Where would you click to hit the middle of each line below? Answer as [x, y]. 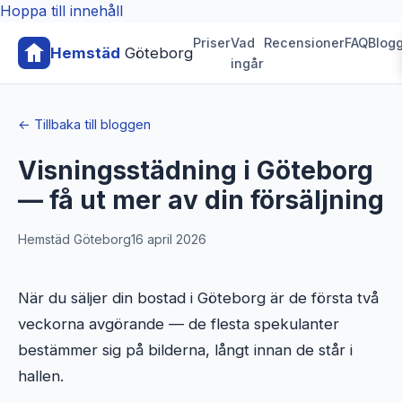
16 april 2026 [169, 239]
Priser [212, 43]
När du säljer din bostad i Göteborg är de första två [198, 298]
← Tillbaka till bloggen [84, 124]
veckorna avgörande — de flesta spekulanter [179, 324]
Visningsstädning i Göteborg [196, 170]
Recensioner [304, 43]
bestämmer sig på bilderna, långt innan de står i [185, 350]
